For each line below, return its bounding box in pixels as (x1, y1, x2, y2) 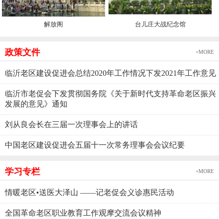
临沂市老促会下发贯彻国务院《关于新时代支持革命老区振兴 (5, 89, 216, 98)
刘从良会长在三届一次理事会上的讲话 (5, 120, 138, 129)
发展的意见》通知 (5, 99, 67, 108)
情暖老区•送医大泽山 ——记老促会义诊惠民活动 (5, 188, 174, 197)
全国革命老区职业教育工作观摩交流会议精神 (5, 208, 161, 217)
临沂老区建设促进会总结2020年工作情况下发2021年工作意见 (5, 68, 216, 77)
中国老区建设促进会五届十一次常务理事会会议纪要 (5, 140, 185, 149)
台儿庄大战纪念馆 (134, 20, 186, 28)
